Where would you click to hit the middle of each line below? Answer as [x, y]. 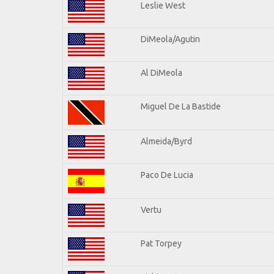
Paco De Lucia [167, 175]
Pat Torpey [161, 243]
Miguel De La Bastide [181, 106]
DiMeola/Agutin [170, 39]
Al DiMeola [161, 72]
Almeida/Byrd [166, 141]
